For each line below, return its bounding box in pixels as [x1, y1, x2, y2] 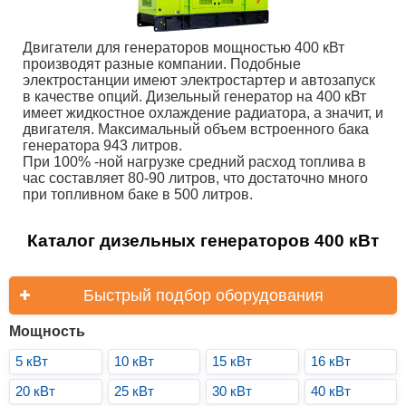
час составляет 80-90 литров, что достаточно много [23, 170, 368, 186]
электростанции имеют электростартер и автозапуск [23, 72, 375, 88]
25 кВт [113, 383, 154, 399]
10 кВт [113, 353, 154, 369]
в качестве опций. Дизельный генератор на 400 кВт [23, 89, 366, 104]
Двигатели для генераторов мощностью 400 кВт [23, 40, 344, 55]
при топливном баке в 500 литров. [23, 187, 253, 202]
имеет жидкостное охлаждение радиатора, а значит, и [23, 105, 383, 121]
